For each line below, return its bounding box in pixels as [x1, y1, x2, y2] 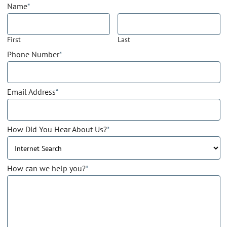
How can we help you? [7, 163, 86, 174]
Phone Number [7, 49, 59, 59]
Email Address [7, 86, 56, 97]
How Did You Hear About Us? [7, 124, 107, 135]
